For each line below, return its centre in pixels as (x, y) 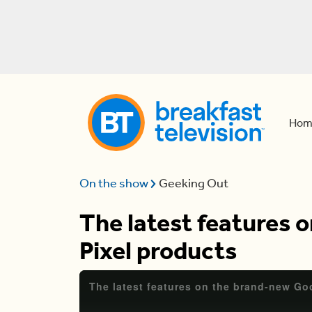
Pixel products (158, 251)
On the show (115, 183)
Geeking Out (194, 183)
